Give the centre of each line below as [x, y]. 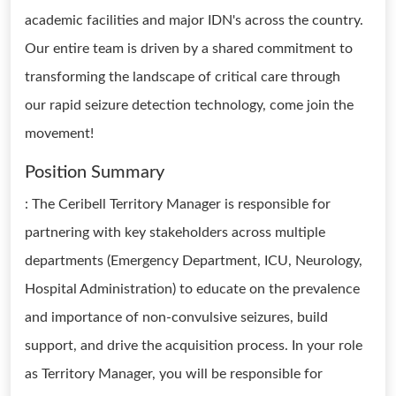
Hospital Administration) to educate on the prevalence [192, 289]
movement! [59, 133]
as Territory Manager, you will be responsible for [174, 374]
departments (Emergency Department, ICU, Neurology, [194, 261]
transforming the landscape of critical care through [183, 77]
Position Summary [95, 172]
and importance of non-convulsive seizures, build [176, 317]
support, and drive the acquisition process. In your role [194, 346]
